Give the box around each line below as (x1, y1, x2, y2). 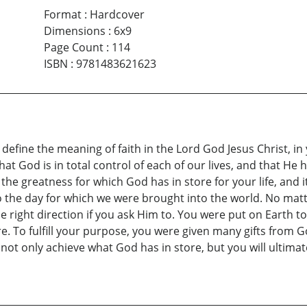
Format (43, 7, 82, 23)
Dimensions (43, 23, 106, 39)
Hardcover (89, 7, 145, 23)
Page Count (43, 40, 103, 56)
